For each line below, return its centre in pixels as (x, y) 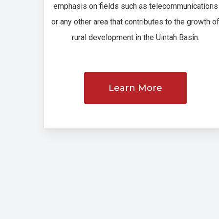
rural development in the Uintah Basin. (135, 37)
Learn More (136, 88)
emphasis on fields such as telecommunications (135, 6)
